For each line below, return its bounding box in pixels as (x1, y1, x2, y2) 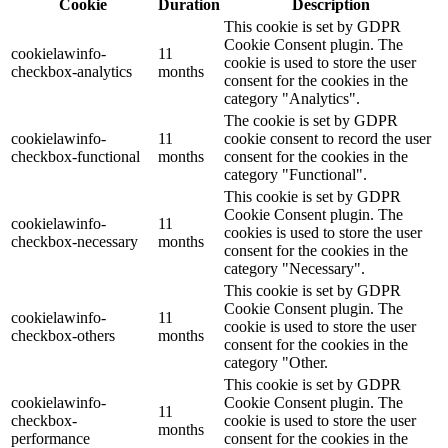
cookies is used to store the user (224, 224, 422, 242)
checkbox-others (11, 327, 115, 345)
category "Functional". (224, 166, 367, 184)
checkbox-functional (11, 148, 140, 166)
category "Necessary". (224, 260, 365, 278)
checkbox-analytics (11, 63, 132, 81)
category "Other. (224, 354, 328, 372)
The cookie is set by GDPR (224, 112, 398, 130)
